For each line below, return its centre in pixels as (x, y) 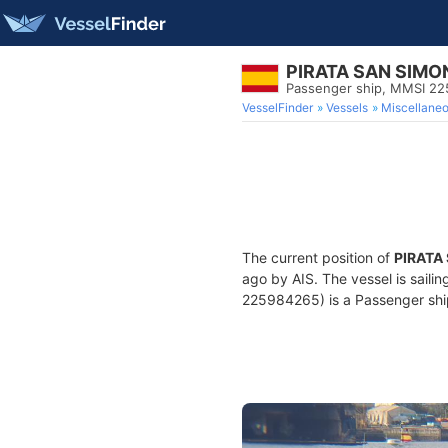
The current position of (318, 257)
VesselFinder (277, 107)
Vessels (347, 107)
